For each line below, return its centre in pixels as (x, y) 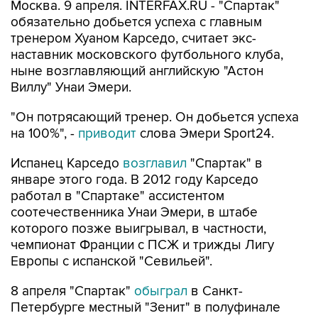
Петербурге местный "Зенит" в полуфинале (146, 308)
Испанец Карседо (67, 164)
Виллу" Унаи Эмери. (71, 88)
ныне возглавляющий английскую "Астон (137, 71)
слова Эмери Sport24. (207, 134)
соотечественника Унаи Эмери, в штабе (134, 213)
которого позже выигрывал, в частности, (138, 229)
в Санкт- (217, 291)
